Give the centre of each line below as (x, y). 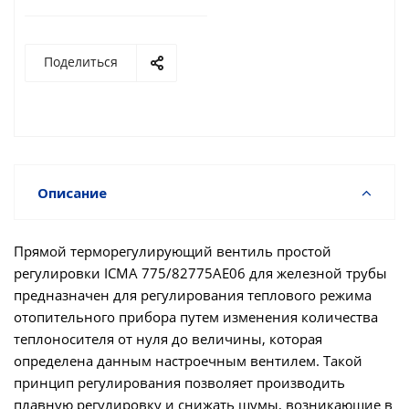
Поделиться (81, 62)
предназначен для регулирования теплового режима (193, 295)
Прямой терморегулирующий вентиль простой (173, 251)
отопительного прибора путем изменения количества (196, 317)
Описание (72, 193)
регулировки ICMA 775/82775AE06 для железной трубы (200, 273)
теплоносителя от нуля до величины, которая (168, 339)
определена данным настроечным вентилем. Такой (188, 361)
